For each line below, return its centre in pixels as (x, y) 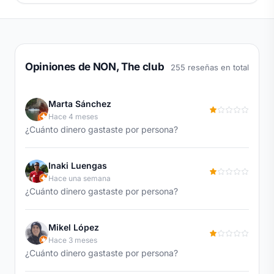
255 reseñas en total (210, 67)
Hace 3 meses (73, 240)
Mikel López (74, 227)
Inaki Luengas (78, 165)
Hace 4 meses (73, 116)
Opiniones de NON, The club (95, 66)
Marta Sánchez (80, 103)
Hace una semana (80, 178)
